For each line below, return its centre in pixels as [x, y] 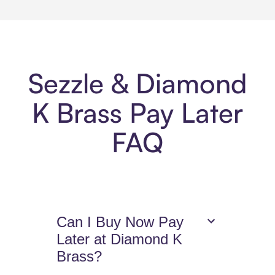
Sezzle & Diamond [137, 83]
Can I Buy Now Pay [120, 222]
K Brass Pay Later [137, 113]
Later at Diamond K [120, 239]
